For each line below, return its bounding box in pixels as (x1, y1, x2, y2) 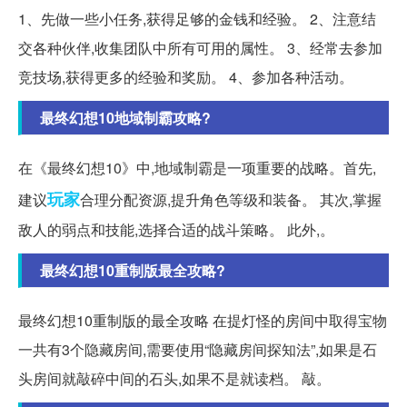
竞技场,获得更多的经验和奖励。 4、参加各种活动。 (18, 65, 353, 87)
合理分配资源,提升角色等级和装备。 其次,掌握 (80, 188, 382, 210)
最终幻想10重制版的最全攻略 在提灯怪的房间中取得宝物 (18, 309, 387, 331)
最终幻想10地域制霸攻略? (40, 106, 211, 128)
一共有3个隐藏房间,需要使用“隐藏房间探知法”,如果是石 (18, 338, 377, 360)
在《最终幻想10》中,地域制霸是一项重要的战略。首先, (18, 156, 376, 178)
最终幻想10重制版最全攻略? (40, 259, 225, 281)
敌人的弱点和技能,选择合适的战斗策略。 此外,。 (18, 218, 334, 240)
